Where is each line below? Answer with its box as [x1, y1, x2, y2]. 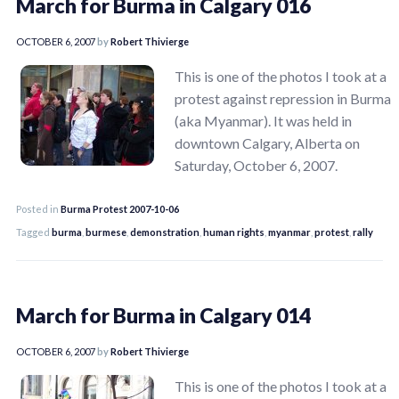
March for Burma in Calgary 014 [16, 302, 311, 328]
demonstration [130, 225, 199, 238]
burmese [85, 225, 126, 238]
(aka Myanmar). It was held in [175, 111, 352, 129]
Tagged [16, 225, 52, 238]
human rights [203, 225, 265, 238]
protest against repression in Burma [175, 89, 391, 107]
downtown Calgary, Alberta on [175, 134, 360, 151]
